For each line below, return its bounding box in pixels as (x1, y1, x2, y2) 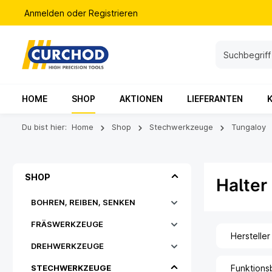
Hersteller (231, 231, 270, 241)
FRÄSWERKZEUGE (31, 219, 103, 229)
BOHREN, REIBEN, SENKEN (31, 197, 135, 207)
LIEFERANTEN (187, 93, 243, 104)
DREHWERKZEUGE (31, 241, 104, 251)
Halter (216, 175, 267, 195)
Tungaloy (231, 122, 266, 132)
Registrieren (89, 7, 138, 18)
